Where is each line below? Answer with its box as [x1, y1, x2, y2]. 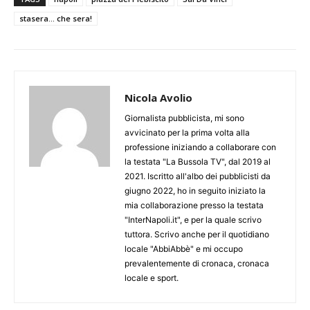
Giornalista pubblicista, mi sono [125, 113, 244, 124]
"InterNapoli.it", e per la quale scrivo [125, 215, 262, 226]
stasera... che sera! [19, 13, 92, 24]
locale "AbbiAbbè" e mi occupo [125, 244, 243, 255]
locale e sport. [125, 273, 179, 284]
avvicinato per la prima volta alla [125, 127, 250, 138]
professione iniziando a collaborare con [125, 142, 276, 153]
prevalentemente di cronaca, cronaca [125, 258, 269, 269]
